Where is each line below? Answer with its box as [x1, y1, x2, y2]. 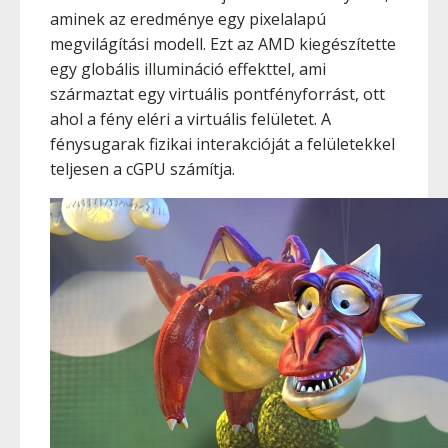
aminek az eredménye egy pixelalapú [50, 8, 326, 30]
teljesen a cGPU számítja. [50, 158, 235, 180]
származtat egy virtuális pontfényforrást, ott [50, 83, 385, 105]
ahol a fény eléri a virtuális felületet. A [50, 108, 331, 130]
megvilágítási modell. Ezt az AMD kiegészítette [50, 33, 396, 55]
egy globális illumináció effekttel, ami [50, 58, 326, 80]
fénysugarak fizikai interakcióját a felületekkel [50, 133, 395, 155]
